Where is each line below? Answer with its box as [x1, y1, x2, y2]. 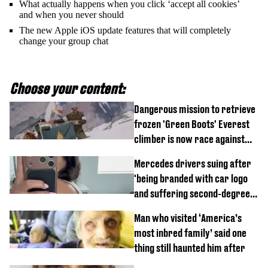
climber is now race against [134, 132, 245, 145]
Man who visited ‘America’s [134, 211, 242, 224]
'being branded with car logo [134, 172, 248, 185]
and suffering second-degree [134, 187, 250, 200]
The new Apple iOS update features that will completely [19, 25, 231, 35]
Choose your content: [10, 80, 125, 97]
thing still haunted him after [134, 241, 245, 254]
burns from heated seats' [134, 202, 235, 215]
